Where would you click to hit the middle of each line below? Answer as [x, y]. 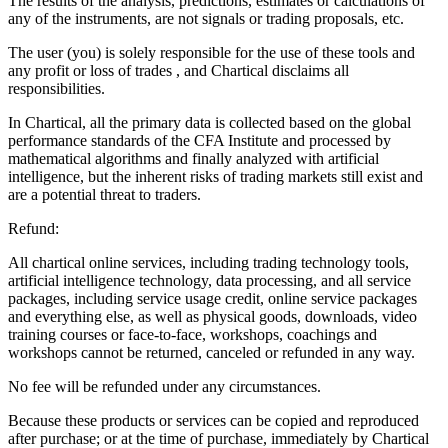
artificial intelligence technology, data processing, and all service [209, 280]
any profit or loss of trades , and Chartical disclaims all [178, 70]
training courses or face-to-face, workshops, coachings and [192, 334]
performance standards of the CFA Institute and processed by [199, 140]
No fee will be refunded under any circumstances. [164, 386]
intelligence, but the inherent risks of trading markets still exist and [215, 176]
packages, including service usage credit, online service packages [212, 298]
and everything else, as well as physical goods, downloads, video [212, 316]
